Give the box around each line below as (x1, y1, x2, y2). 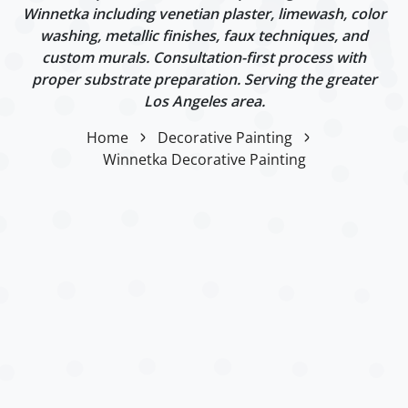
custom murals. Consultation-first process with (42, 47, 366, 68)
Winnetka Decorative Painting (102, 149, 306, 170)
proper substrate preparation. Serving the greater (31, 69, 377, 90)
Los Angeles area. (143, 91, 265, 112)
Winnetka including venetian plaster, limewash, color (22, 4, 386, 25)
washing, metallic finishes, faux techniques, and (40, 25, 368, 46)
